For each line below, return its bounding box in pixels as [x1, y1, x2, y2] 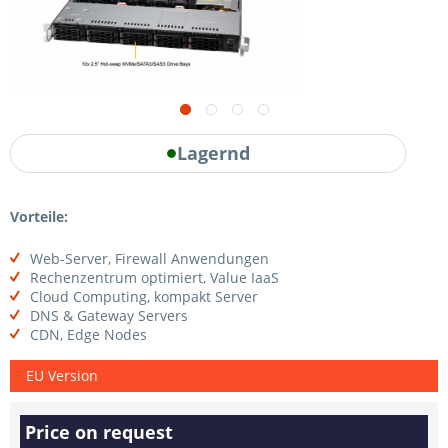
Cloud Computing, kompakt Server [30, 286, 258, 306]
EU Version [26, 366, 98, 386]
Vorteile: [10, 206, 68, 226]
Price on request [25, 419, 173, 444]
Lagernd [176, 141, 250, 166]
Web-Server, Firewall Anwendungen [30, 248, 269, 268]
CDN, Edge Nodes [30, 324, 147, 344]
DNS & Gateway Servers [30, 305, 188, 325]
